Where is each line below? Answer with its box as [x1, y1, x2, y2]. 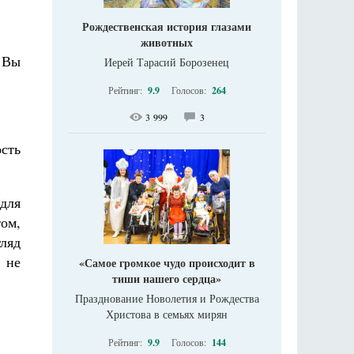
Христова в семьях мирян [106, 307, 228, 322]
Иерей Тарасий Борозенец [104, 55, 229, 70]
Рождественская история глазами [82, 18, 251, 36]
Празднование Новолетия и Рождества [74, 291, 259, 307]
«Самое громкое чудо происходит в [78, 254, 255, 272]
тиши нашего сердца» [112, 270, 221, 288]
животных [141, 34, 193, 51]
